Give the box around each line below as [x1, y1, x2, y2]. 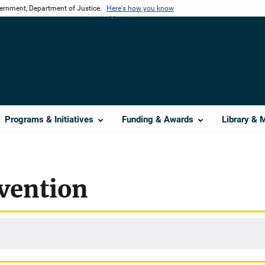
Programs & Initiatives [5, 114, 93, 125]
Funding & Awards [122, 114, 193, 125]
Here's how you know [106, 4, 174, 12]
